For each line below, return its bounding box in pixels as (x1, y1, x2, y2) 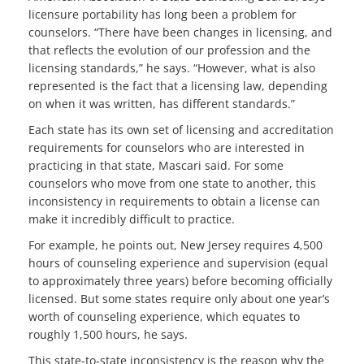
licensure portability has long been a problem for (28, 6, 297, 23)
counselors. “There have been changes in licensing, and (28, 24, 332, 41)
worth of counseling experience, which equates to (28, 309, 300, 325)
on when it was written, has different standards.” (28, 96, 295, 112)
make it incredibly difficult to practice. (28, 211, 235, 227)
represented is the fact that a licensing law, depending (28, 78, 327, 94)
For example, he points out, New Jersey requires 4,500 (28, 237, 323, 253)
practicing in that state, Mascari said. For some (28, 158, 284, 174)
